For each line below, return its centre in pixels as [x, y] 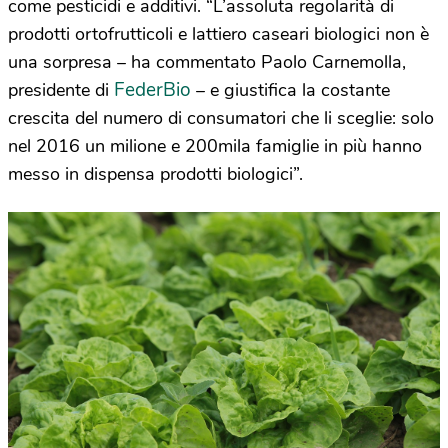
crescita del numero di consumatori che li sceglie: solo [221, 117]
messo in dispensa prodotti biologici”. [155, 173]
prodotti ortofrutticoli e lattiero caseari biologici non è [218, 33]
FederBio [155, 89]
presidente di [61, 89]
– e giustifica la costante [293, 89]
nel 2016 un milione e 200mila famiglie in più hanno [215, 145]
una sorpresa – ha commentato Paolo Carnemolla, [207, 61]
